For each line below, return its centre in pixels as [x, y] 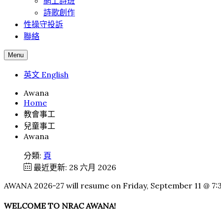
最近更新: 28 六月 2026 [75, 167]
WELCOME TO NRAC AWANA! [60, 206]
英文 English [46, 74]
